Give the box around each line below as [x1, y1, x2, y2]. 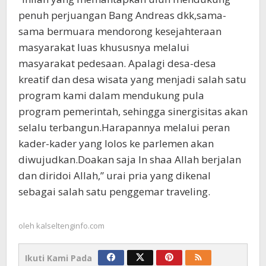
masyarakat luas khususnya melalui [18, 40, 189, 54]
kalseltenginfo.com [36, 220, 104, 231]
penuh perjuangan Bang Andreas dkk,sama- [18, 8, 226, 22]
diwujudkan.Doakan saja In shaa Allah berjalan [18, 152, 241, 166]
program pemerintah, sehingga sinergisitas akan [18, 104, 248, 118]
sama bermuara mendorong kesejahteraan [18, 24, 221, 38]
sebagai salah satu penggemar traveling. [18, 184, 210, 198]
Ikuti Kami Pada [25, 252, 92, 264]
